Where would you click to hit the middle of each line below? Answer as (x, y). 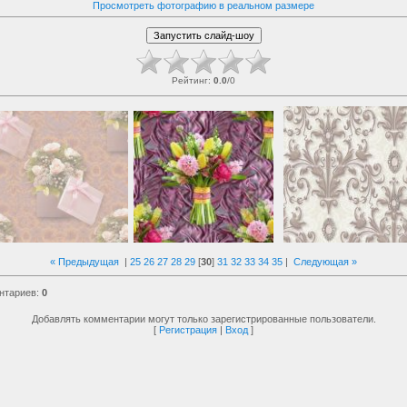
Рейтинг (189, 80)
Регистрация (188, 330)
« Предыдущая (84, 262)
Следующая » (325, 262)
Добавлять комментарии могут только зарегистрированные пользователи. (203, 319)
